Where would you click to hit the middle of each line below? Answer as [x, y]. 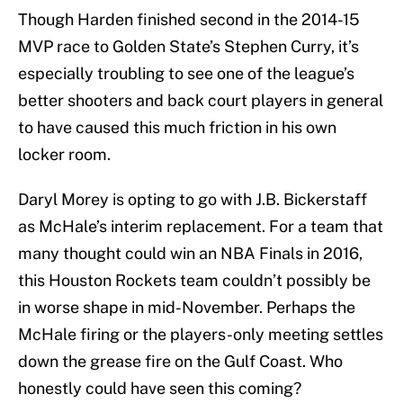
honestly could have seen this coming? [160, 389]
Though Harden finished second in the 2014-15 [189, 20]
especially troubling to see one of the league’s [186, 74]
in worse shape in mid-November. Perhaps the [187, 308]
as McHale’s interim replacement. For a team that [201, 227]
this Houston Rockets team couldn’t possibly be [194, 281]
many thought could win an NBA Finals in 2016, [190, 254]
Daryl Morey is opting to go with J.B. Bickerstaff [193, 200]
